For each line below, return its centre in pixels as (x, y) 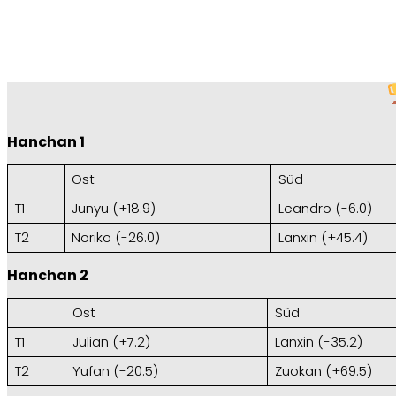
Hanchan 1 (46, 141)
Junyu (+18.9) (113, 208)
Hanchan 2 (48, 275)
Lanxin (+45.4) (323, 237)
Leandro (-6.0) (325, 208)
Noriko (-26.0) (115, 237)
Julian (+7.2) (111, 341)
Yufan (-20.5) (115, 370)
